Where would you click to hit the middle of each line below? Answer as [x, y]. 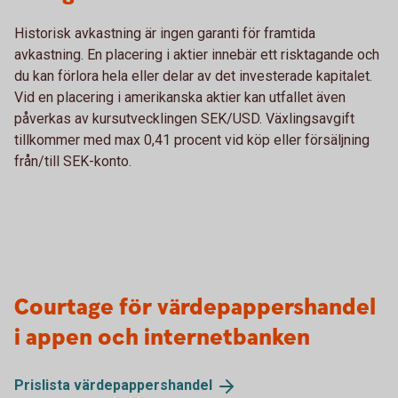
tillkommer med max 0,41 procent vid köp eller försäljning [192, 140]
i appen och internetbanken [162, 338]
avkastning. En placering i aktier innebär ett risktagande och [197, 55]
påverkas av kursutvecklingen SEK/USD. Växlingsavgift [184, 119]
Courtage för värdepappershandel [195, 308]
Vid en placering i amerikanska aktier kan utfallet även [180, 97]
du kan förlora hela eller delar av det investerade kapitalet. [193, 76]
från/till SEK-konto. [73, 161]
